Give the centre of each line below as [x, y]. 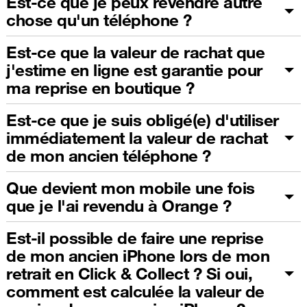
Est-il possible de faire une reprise [135, 237]
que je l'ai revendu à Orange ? [119, 205]
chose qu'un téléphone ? [99, 20]
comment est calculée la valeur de [135, 291]
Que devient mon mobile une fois [131, 187]
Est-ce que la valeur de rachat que [135, 52]
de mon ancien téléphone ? [109, 155]
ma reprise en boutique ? [100, 87]
